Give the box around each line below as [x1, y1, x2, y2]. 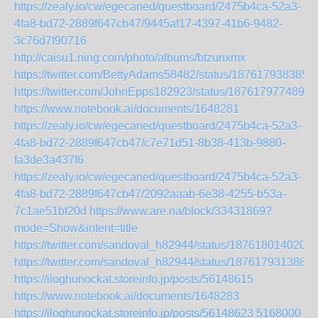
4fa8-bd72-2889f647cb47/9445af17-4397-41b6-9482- [14, 18, 283, 30]
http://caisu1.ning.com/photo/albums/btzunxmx [14, 52, 246, 64]
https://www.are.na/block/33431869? [89, 205, 272, 217]
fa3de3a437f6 [14, 154, 84, 166]
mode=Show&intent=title [14, 222, 138, 234]
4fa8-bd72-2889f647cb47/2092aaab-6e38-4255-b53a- [14, 188, 286, 200]
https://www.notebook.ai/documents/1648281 [14, 103, 239, 115]
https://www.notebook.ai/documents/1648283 [14, 290, 239, 302]
